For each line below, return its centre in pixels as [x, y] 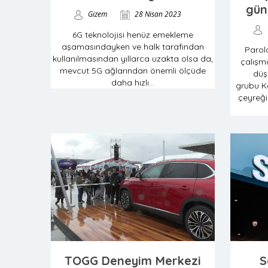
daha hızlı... [133, 83]
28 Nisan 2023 [157, 14]
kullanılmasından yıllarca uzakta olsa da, [133, 59]
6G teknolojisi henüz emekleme [133, 35]
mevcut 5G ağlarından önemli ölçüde [133, 71]
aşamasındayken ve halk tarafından [133, 47]
